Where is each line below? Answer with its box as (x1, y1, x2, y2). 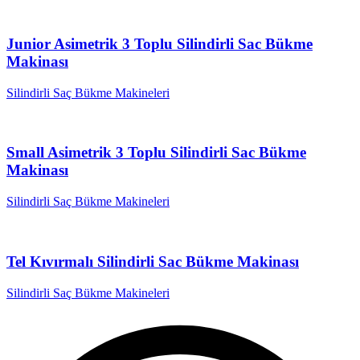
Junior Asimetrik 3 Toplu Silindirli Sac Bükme (6, 35, 313, 52)
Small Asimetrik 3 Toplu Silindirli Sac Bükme (6, 144, 306, 162)
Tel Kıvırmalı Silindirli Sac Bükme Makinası (6, 252, 299, 270)
